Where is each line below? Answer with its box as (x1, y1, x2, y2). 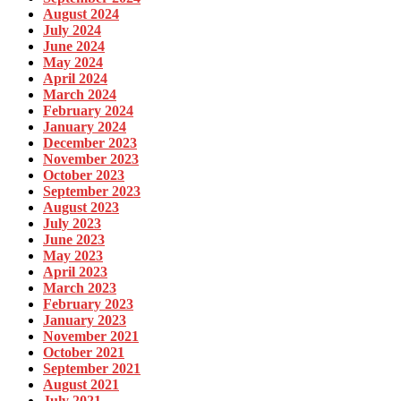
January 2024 (43, 118, 126, 134)
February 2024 (43, 102, 133, 118)
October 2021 (43, 344, 124, 360)
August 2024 (43, 5, 119, 21)
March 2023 (43, 279, 116, 295)
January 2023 (43, 311, 126, 328)
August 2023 (43, 199, 119, 215)
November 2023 (43, 150, 139, 166)
